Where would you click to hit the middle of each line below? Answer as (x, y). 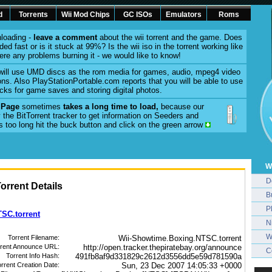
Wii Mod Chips (85, 15)
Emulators (184, 15)
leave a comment (65, 37)
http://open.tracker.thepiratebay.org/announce (162, 247)
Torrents (33, 15)
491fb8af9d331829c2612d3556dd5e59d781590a (158, 256)
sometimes (42, 107)
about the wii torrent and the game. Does (170, 37)
